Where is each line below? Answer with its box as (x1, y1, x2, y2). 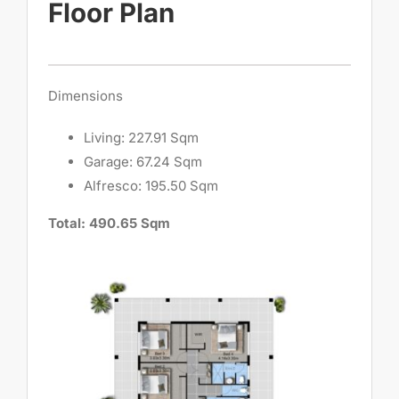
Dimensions (48, 86, 124, 104)
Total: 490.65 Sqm (48, 214, 171, 232)
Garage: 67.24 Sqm (84, 152, 203, 170)
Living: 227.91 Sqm (84, 128, 199, 146)
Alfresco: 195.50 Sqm (84, 176, 219, 194)
